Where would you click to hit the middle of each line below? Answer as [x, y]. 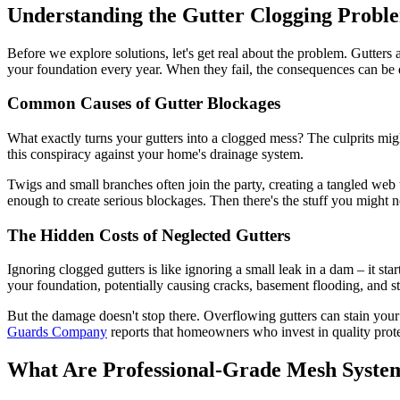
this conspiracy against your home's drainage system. [155, 154]
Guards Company [57, 332]
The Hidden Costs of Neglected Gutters [149, 235]
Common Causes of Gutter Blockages [144, 104]
